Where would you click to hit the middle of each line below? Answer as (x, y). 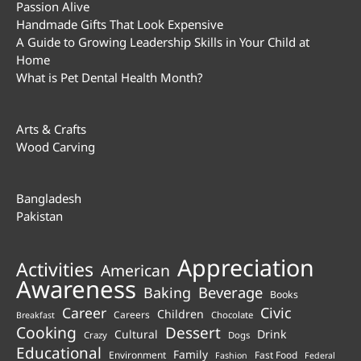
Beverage (230, 293)
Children (180, 314)
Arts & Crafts (51, 129)
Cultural (136, 334)
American (135, 271)
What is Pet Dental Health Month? (110, 78)
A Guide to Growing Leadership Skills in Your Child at (163, 42)
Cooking (46, 333)
